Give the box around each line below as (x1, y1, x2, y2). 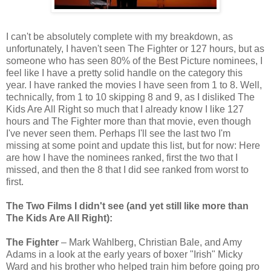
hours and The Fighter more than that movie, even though (6, 116, 251, 127)
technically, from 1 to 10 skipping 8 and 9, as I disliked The (6, 92, 255, 103)
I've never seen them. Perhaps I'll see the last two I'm (6, 128, 230, 139)
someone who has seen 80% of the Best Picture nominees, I (6, 56, 263, 67)
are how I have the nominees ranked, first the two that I (6, 152, 238, 163)
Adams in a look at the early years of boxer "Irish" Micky (6, 249, 243, 260)
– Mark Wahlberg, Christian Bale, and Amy (59, 237, 242, 248)
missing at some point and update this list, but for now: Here (6, 140, 260, 151)
